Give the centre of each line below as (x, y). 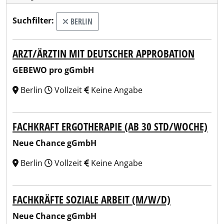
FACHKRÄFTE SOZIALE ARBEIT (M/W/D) (91, 199)
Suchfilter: (33, 21)
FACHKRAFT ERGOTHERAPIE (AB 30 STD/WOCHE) (110, 126)
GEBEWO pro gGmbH (53, 70)
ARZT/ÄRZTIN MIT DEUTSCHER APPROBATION (103, 53)
